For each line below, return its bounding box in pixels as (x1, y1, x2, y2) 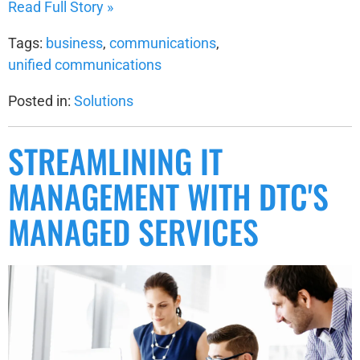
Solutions (74, 92, 133, 109)
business (46, 34, 103, 51)
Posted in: (8, 92, 74, 109)
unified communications (8, 55, 162, 73)
